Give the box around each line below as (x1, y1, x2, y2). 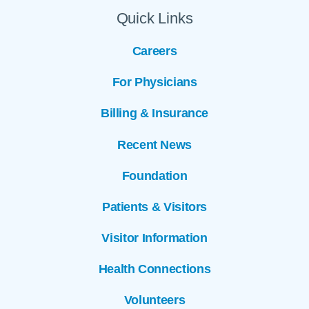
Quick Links (116, 10, 193, 28)
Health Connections (98, 261, 211, 276)
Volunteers (123, 292, 186, 307)
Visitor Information (101, 230, 208, 245)
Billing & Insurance (100, 106, 209, 121)
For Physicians (112, 75, 197, 90)
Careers (132, 44, 177, 59)
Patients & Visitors (101, 199, 208, 214)
